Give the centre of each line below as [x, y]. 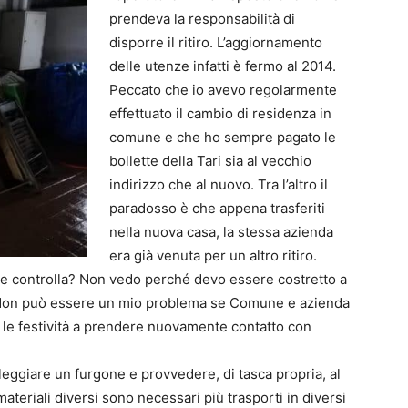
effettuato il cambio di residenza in [220, 113]
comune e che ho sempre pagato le [223, 137]
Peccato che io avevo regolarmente [223, 90]
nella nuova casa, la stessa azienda [221, 232]
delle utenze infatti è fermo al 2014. [223, 66]
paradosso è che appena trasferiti [217, 208]
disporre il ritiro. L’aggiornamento [216, 42]
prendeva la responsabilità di [202, 19]
